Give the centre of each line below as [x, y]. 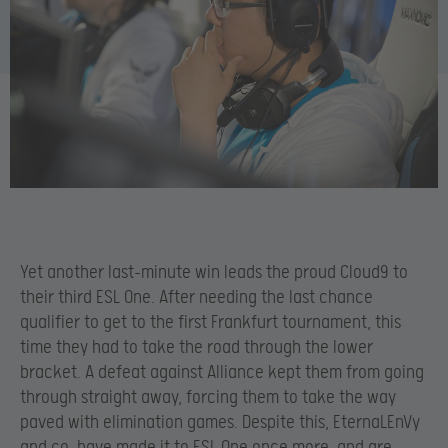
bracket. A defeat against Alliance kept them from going [222, 372]
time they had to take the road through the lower [196, 347]
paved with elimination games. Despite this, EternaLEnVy [220, 422]
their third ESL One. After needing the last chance [196, 297]
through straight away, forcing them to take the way [208, 397]
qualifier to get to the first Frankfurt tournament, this [210, 322]
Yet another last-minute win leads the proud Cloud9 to [214, 272]
